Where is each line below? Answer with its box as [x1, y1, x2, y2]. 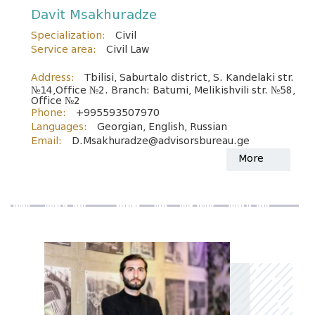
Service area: [31, 44, 96, 56]
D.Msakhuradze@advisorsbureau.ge [72, 135, 250, 147]
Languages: [31, 121, 87, 133]
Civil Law [106, 44, 149, 56]
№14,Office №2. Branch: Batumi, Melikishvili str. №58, [31, 84, 295, 96]
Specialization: [31, 30, 105, 41]
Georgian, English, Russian [97, 121, 227, 133]
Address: [31, 72, 75, 84]
